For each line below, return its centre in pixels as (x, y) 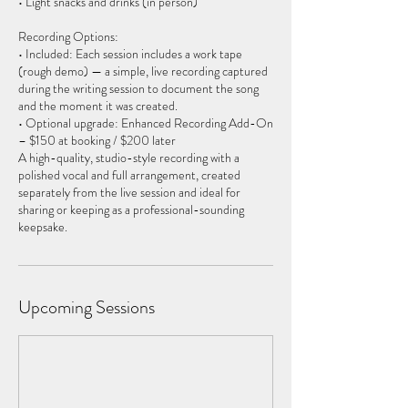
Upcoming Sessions (87, 307)
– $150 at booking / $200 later (97, 140)
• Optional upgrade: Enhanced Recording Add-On (146, 123)
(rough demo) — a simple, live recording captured (143, 71)
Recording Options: (68, 36)
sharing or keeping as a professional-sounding (131, 209)
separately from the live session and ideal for (129, 192)
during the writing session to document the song (138, 88)
